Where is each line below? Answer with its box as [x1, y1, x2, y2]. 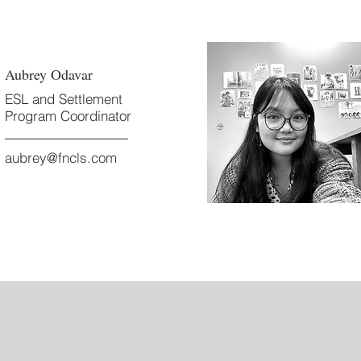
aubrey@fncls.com [5, 149, 117, 166]
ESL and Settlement [5, 90, 122, 107]
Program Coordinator [5, 107, 131, 124]
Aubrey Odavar [5, 64, 93, 84]
